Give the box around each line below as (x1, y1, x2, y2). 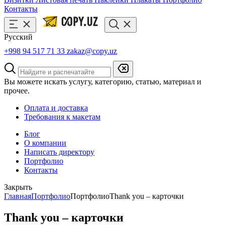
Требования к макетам (24, 113, 100, 121)
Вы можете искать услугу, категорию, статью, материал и (4, 77, 201, 86)
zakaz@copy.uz (67, 47, 117, 55)
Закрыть (4, 183, 32, 191)
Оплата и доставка (24, 103, 88, 112)
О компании (24, 139, 66, 147)
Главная (4, 192, 31, 200)
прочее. (4, 86, 30, 95)
